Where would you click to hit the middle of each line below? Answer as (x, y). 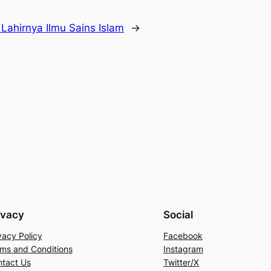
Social (178, 215)
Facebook (183, 235)
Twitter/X (181, 262)
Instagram (183, 249)
